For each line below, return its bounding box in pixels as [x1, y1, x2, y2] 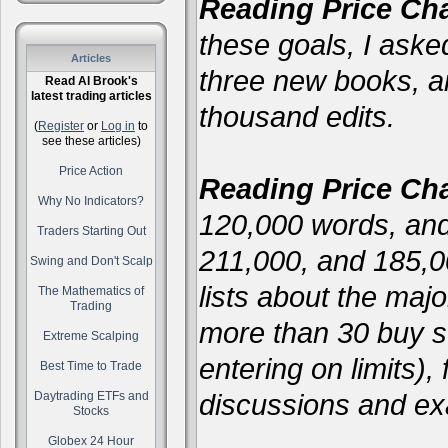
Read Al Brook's [44, 74, 138, 88]
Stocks [73, 404, 109, 418]
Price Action [59, 164, 123, 178]
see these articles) [41, 134, 141, 148]
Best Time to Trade [40, 359, 142, 373]
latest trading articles [30, 89, 152, 103]
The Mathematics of [38, 284, 144, 298]
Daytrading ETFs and [33, 389, 149, 403]
